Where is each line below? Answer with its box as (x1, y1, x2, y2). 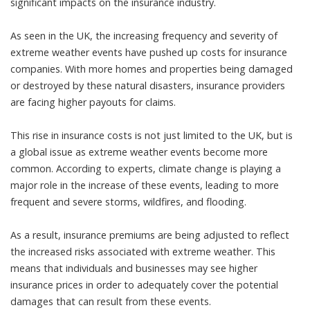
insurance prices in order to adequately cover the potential (10, 277, 278, 291)
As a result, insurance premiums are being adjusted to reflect (10, 228, 289, 241)
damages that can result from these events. (10, 294, 211, 308)
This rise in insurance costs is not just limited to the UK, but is (10, 128, 293, 142)
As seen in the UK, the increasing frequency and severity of (10, 28, 277, 42)
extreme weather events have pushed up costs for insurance (10, 45, 287, 59)
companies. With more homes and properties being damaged (10, 62, 293, 75)
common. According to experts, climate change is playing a (10, 161, 281, 175)
